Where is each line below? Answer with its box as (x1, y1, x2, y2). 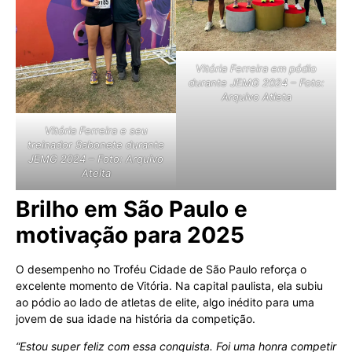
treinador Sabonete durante (27, 138, 164, 152)
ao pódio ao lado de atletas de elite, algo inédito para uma (16, 295, 314, 310)
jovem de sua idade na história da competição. (16, 312, 255, 326)
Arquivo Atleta (221, 90, 291, 104)
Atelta (81, 167, 111, 180)
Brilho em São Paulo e (16, 196, 247, 223)
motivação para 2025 (16, 222, 244, 249)
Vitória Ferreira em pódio (196, 62, 317, 75)
